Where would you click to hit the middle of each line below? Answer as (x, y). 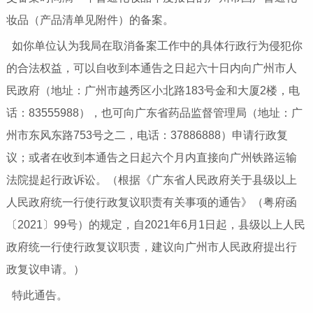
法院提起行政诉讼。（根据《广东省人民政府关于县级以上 (151, 180)
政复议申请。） (45, 269)
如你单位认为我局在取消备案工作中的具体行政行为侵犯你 (157, 45)
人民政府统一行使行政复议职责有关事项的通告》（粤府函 (151, 202)
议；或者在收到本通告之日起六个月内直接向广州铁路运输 (151, 157)
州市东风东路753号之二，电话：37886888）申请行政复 (147, 135)
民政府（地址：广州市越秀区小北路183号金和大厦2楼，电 (153, 90)
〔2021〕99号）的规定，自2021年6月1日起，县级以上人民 (155, 224)
